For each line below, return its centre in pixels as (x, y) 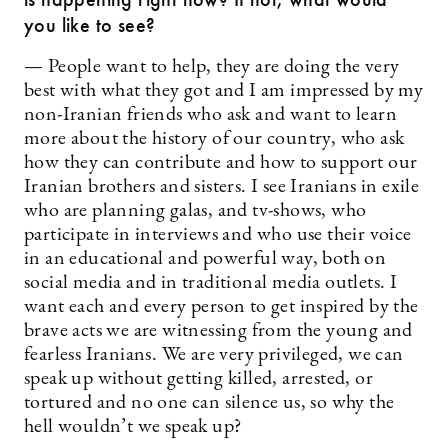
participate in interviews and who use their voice (218, 235)
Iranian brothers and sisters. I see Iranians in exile (222, 187)
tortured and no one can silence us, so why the (209, 403)
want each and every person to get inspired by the (221, 307)
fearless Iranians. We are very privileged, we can (214, 355)
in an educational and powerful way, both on (205, 259)
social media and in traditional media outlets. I (211, 283)
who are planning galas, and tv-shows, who (195, 211)
